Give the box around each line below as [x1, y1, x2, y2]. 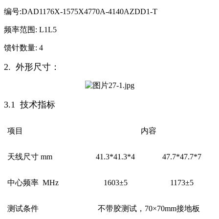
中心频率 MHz [7, 178, 59, 187]
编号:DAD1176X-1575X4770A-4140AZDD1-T [4, 7, 157, 16]
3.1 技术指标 [4, 100, 55, 109]
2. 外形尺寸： [4, 62, 60, 72]
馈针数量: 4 [4, 44, 43, 52]
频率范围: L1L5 [4, 25, 57, 34]
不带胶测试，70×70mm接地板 [97, 204, 200, 213]
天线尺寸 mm [7, 153, 52, 161]
